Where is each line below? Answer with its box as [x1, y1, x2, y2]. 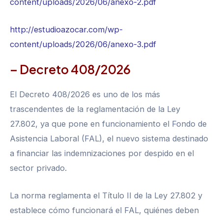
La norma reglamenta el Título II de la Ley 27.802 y [10, 191, 202, 201]
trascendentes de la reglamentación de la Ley [10, 104, 180, 114]
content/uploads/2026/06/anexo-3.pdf [10, 39, 156, 49]
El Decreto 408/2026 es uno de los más [10, 89, 160, 99]
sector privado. [10, 163, 67, 173]
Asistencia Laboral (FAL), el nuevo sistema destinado [10, 133, 208, 143]
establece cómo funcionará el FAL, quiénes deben [10, 205, 199, 216]
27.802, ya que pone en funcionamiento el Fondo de [10, 118, 207, 129]
